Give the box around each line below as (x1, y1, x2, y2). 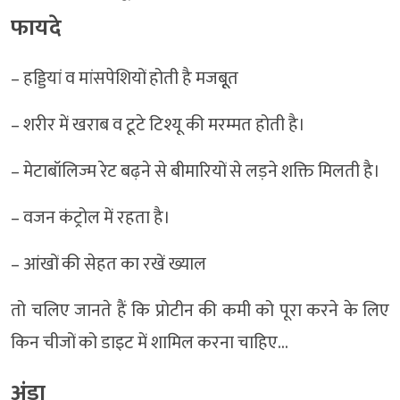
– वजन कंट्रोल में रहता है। (11, 203, 171, 234)
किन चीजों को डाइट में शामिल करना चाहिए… (11, 328, 288, 359)
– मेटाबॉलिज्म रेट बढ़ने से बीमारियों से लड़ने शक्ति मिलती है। (11, 156, 380, 187)
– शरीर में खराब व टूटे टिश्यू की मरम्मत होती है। (11, 110, 305, 141)
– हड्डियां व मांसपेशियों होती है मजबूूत (11, 63, 238, 95)
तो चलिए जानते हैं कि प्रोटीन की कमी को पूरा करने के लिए (11, 296, 389, 327)
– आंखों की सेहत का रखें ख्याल (11, 249, 206, 280)
